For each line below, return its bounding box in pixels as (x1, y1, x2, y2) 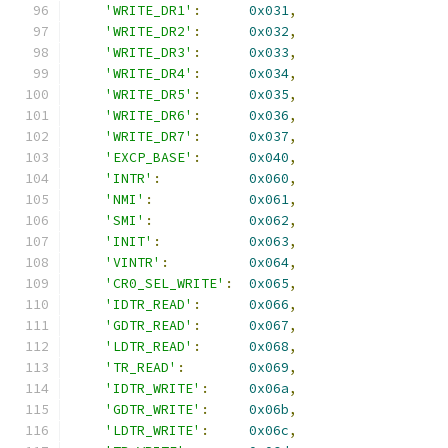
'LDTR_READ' (105, 338, 193, 355)
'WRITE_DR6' (105, 107, 193, 124)
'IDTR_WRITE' (105, 380, 201, 397)
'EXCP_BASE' (105, 149, 193, 166)
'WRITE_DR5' (105, 86, 193, 103)
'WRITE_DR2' (105, 23, 193, 40)
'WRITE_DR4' (105, 65, 193, 82)
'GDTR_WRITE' (105, 401, 201, 418)
